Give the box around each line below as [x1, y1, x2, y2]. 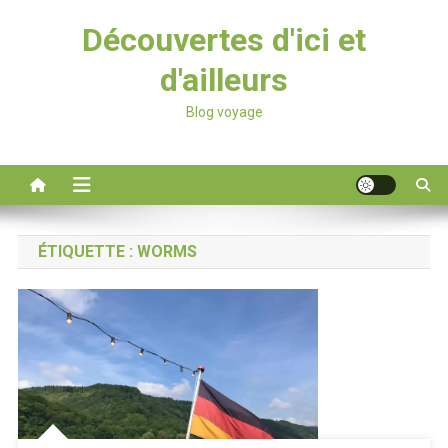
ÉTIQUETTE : [37, 242, 137, 261]
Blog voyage [185, 104, 263, 120]
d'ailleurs [160, 61, 288, 99]
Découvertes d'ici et [82, 21, 366, 59]
